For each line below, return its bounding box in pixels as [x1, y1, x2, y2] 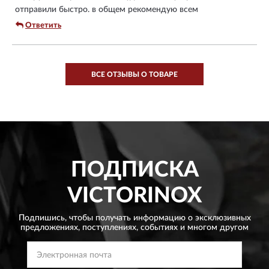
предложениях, [20, 223, 80, 232]
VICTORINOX [67, 184, 202, 207]
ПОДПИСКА [70, 159, 199, 181]
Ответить [25, 21, 61, 29]
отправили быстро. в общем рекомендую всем [15, 5, 198, 14]
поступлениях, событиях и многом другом [80, 223, 249, 232]
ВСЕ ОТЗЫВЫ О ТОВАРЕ [91, 70, 178, 78]
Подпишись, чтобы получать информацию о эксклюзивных [18, 213, 251, 222]
